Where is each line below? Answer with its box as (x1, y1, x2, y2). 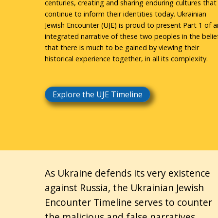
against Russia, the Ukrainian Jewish (45, 181, 204, 194)
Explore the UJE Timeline (53, 89, 143, 100)
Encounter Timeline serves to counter (45, 195, 212, 209)
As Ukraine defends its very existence (45, 166, 210, 180)
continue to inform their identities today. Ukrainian (45, 9, 206, 18)
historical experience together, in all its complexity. (45, 54, 208, 63)
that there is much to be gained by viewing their (45, 42, 199, 52)
